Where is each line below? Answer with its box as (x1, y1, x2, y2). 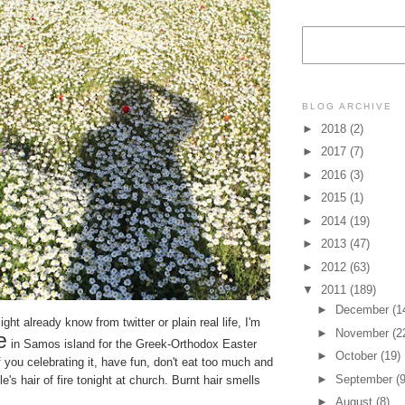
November (334, 325, 392, 340)
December (334, 303, 392, 317)
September (334, 372, 396, 386)
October (334, 349, 381, 363)
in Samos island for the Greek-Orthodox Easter (7, 336, 257, 351)
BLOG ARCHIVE (302, 101, 393, 111)
